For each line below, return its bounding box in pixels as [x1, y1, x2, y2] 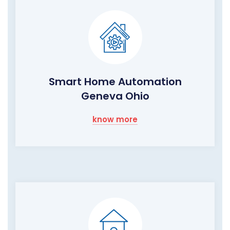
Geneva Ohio [81, 88, 149, 103]
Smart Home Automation [48, 74, 182, 89]
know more [92, 113, 138, 125]
